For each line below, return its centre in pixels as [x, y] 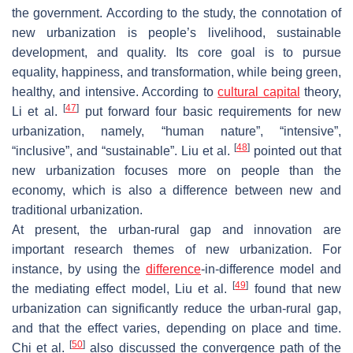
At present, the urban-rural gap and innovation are [176, 229]
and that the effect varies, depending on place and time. [176, 328]
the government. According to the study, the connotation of [176, 13]
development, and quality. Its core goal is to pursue [176, 52]
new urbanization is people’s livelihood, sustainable [176, 32]
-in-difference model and [271, 269]
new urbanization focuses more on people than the [176, 170]
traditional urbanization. [77, 210]
